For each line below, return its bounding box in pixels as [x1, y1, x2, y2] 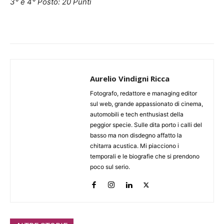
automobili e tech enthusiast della [90, 110, 183, 118]
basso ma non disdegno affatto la [90, 131, 182, 139]
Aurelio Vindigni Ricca [90, 73, 169, 83]
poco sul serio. [90, 162, 130, 170]
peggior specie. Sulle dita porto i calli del [90, 120, 202, 128]
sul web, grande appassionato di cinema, [90, 99, 203, 107]
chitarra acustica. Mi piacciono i [90, 141, 179, 149]
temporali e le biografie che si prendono [90, 152, 199, 160]
